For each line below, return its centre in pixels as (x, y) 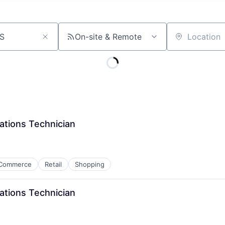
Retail (53, 164)
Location (183, 41)
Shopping (90, 164)
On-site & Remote (108, 37)
